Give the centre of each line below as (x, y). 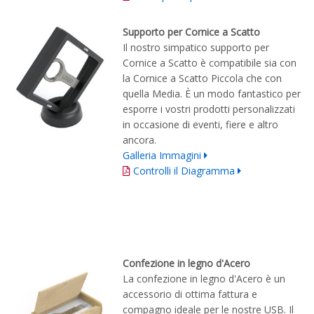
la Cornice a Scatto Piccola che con (202, 78)
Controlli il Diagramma (184, 171)
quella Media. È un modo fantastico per (212, 94)
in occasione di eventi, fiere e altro (200, 125)
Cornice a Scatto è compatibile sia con (210, 63)
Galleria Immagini (162, 156)
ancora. (139, 140)
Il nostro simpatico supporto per (196, 48)
